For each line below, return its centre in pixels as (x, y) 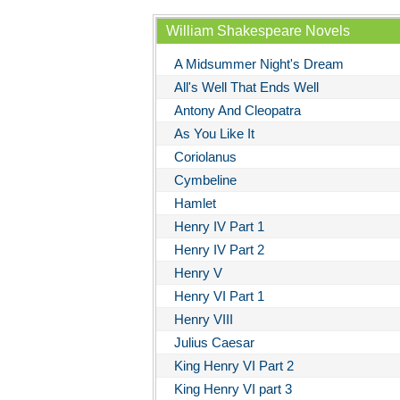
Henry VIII (204, 320)
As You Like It (214, 134)
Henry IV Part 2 (219, 250)
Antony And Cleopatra (237, 111)
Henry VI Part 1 (219, 296)
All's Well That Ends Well (246, 87)
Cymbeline (205, 180)
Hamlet (195, 204)
